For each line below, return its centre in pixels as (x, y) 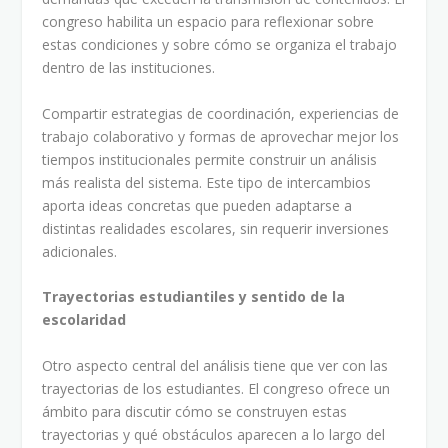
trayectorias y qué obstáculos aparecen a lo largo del (214, 434)
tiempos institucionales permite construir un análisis (210, 159)
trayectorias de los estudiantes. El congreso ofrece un (216, 388)
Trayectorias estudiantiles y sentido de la (194, 297)
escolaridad (84, 320)
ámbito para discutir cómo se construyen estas (195, 411)
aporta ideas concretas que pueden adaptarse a (197, 205)
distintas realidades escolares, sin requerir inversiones (216, 228)
